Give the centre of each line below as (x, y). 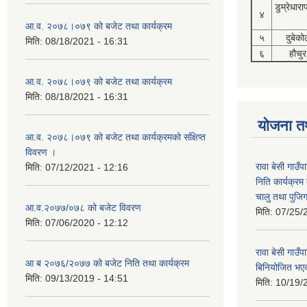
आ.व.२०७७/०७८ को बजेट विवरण (83, 208)
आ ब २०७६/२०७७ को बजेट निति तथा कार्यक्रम (107, 263)
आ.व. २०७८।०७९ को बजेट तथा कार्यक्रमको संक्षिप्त (115, 137)
